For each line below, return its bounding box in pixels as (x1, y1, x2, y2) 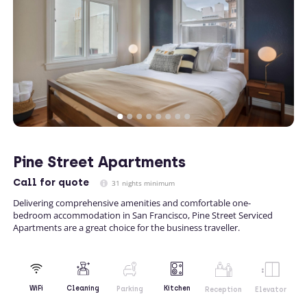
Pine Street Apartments (13, 152, 186, 171)
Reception (205, 284, 243, 294)
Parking (116, 284, 144, 293)
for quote (37, 176, 89, 188)
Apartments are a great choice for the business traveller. (13, 221, 240, 234)
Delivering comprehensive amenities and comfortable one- (13, 196, 251, 209)
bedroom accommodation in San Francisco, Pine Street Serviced (13, 208, 273, 221)
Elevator (254, 284, 286, 294)
